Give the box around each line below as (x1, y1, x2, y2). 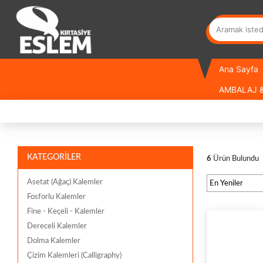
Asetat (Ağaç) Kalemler (27, 178, 103, 186)
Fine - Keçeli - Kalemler (27, 208, 104, 215)
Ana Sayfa (219, 64, 259, 74)
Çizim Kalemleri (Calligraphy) (27, 252, 122, 259)
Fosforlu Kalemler (27, 193, 86, 201)
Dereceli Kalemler (27, 222, 87, 230)
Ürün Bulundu (211, 155, 259, 162)
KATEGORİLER (27, 153, 81, 161)
